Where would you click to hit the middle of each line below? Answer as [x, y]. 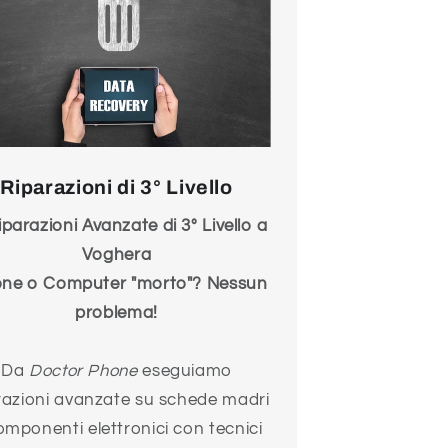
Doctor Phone [83, 371]
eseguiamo [184, 371]
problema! [116, 313]
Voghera [116, 255]
